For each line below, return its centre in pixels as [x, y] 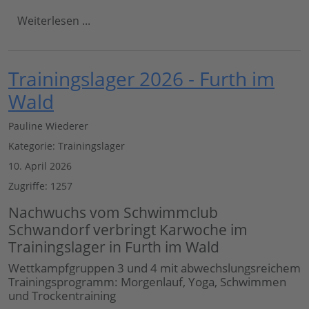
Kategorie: [33, 146]
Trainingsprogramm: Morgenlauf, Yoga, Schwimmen [147, 282]
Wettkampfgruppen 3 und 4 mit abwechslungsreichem [154, 268]
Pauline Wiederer [48, 126]
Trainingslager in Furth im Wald [114, 247]
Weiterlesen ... [54, 21]
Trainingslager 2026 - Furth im [141, 79]
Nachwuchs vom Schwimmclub [113, 213]
